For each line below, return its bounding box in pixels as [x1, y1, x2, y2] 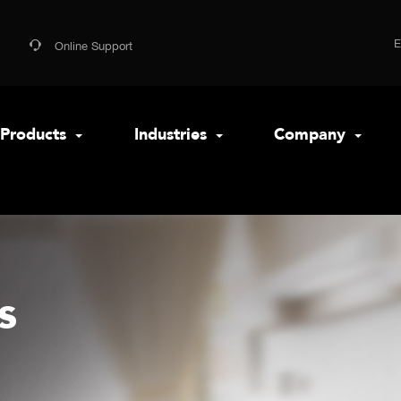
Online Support [55, 39, 132, 53]
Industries [133, 124, 211, 146]
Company [274, 124, 351, 146]
